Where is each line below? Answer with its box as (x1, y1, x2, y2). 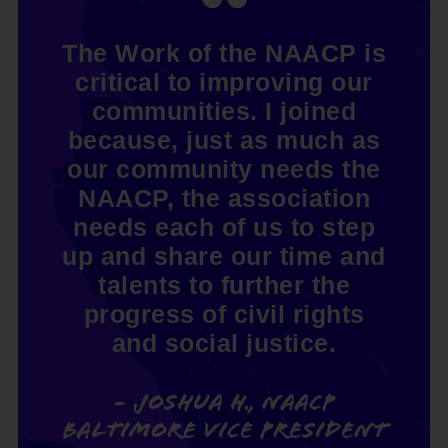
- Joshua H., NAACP (113, 387, 335, 418)
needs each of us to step (73, 213, 375, 242)
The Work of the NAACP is (62, 39, 386, 68)
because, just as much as (67, 126, 381, 155)
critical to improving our (75, 68, 373, 97)
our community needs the (67, 155, 381, 184)
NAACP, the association (78, 184, 370, 213)
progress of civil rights (83, 300, 365, 329)
